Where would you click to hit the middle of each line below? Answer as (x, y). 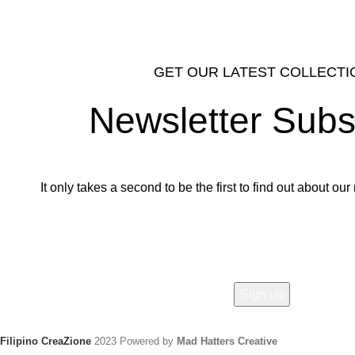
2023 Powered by (136, 341)
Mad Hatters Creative (227, 341)
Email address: (262, 223)
